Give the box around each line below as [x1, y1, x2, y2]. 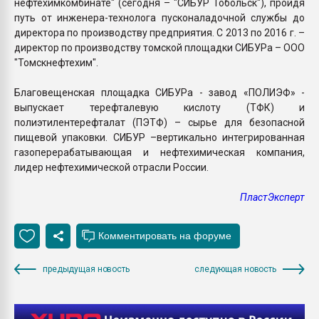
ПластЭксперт [240, 191, 305, 203]
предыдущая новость [43, 263, 130, 274]
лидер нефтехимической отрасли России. [14, 161, 209, 173]
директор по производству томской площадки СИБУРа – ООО [14, 41, 305, 53]
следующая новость [194, 263, 276, 274]
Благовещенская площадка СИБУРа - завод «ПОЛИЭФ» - [14, 86, 305, 98]
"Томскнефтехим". [14, 56, 98, 68]
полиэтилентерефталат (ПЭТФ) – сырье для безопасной [14, 116, 305, 128]
